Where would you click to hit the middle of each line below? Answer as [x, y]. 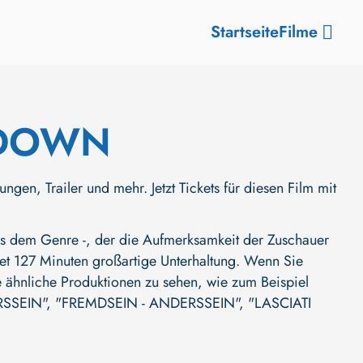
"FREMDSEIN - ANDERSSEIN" [147, 303]
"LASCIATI [280, 303]
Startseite [245, 32]
